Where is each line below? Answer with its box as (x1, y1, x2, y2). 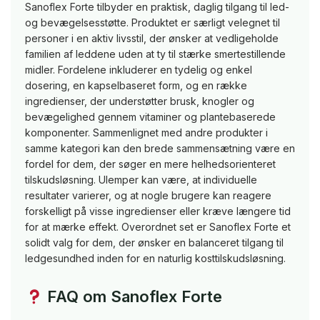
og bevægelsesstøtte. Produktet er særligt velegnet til (25, 16, 280, 29)
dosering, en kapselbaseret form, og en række (25, 79, 247, 92)
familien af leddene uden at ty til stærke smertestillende (25, 48, 286, 61)
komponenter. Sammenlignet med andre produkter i (25, 126, 268, 139)
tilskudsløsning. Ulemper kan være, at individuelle (25, 174, 257, 186)
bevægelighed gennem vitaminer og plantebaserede (25, 111, 276, 124)
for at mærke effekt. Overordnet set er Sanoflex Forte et (25, 221, 291, 234)
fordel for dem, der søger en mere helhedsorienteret (25, 158, 276, 171)
